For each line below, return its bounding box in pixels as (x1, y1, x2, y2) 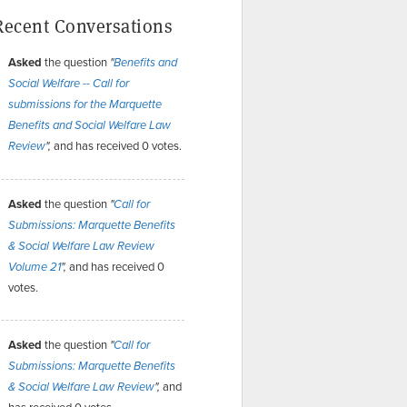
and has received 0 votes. (51, 137, 182, 154)
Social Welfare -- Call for (8, 76, 129, 91)
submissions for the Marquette (8, 97, 162, 112)
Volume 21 (8, 260, 61, 274)
